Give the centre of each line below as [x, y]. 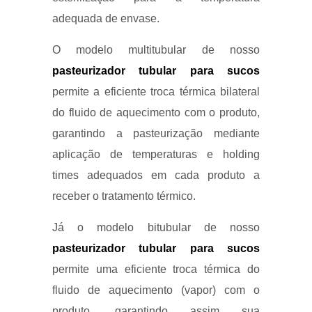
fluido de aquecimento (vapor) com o [156, 290]
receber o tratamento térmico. [125, 196]
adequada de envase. [107, 19]
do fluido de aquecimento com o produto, [156, 113]
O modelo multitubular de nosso [156, 50]
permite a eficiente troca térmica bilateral [156, 92]
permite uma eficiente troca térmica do [156, 270]
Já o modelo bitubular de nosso [156, 228]
